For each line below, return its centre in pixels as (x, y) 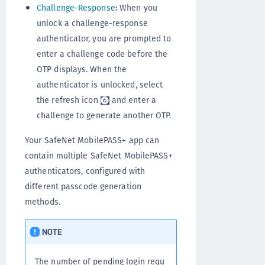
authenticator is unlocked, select (100, 85)
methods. (43, 202)
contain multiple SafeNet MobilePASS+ (99, 156)
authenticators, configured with (85, 171)
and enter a (132, 100)
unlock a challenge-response (92, 23)
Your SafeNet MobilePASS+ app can (92, 140)
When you (137, 8)
